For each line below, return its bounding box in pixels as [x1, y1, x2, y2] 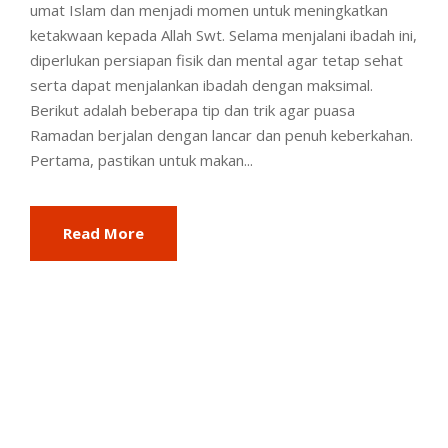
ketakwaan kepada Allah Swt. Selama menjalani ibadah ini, [30, 25, 417, 46]
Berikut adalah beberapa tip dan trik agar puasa [30, 100, 355, 121]
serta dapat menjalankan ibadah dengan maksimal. [30, 75, 373, 96]
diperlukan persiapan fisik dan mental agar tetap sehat [30, 50, 403, 71]
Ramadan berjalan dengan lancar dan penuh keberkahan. [30, 125, 413, 146]
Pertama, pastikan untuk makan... [30, 150, 253, 171]
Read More [63, 223, 144, 244]
